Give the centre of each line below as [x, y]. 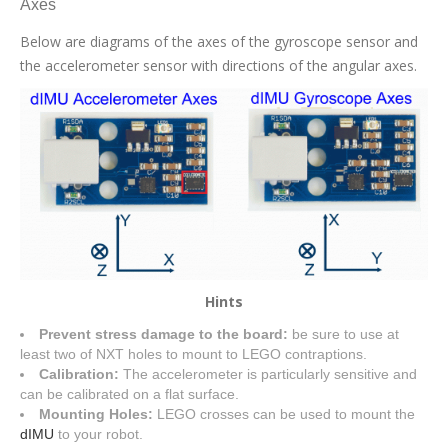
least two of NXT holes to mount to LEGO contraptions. [193, 354]
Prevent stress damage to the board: [165, 334]
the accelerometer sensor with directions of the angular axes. [218, 66]
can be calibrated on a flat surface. [129, 394]
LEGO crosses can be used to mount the [284, 414]
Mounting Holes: [96, 414]
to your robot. [100, 434]
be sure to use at [345, 334]
